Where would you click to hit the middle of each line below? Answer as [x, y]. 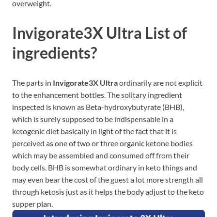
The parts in [32, 83]
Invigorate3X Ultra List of [100, 33]
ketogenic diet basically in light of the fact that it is [94, 131]
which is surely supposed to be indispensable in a [93, 119]
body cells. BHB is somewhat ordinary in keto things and [105, 168]
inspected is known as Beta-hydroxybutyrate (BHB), [98, 107]
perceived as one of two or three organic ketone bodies [102, 143]
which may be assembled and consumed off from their [101, 155]
